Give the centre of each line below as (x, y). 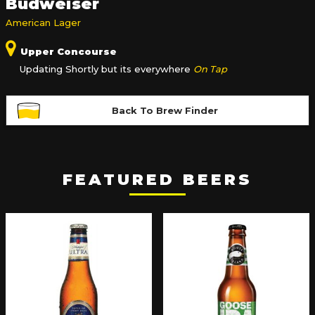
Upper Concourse (67, 51)
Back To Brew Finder (165, 110)
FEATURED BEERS (157, 180)
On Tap (210, 69)
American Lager (43, 22)
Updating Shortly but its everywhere (107, 69)
